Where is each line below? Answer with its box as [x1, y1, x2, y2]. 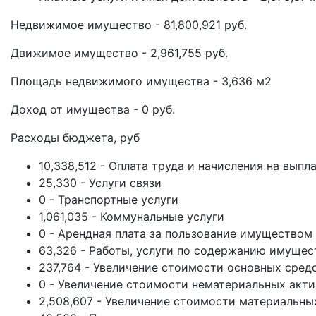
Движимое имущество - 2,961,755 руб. [11, 46, 228, 60]
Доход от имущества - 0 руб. [11, 102, 175, 116]
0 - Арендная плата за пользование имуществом [39, 226, 312, 241]
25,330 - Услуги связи [39, 176, 162, 190]
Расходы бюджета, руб [11, 130, 140, 145]
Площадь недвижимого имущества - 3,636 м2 [11, 74, 272, 88]
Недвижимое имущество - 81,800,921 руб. [11, 18, 247, 32]
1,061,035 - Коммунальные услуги [39, 209, 224, 224]
